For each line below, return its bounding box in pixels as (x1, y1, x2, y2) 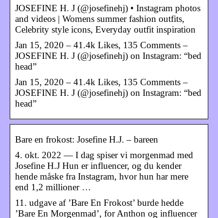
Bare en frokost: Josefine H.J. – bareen (15, 134, 158, 145)
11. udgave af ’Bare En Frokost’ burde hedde (15, 197, 183, 208)
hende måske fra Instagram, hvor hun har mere (15, 171, 188, 182)
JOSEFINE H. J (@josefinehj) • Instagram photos (15, 2, 200, 13)
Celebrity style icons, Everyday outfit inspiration (15, 24, 196, 35)
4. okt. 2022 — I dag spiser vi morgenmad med (15, 149, 193, 160)
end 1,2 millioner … (15, 182, 91, 192)
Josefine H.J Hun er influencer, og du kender (15, 160, 182, 171)
